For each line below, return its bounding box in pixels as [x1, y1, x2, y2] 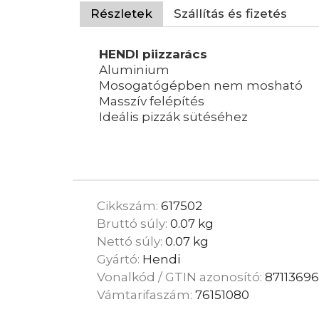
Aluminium [99, 62, 172, 77]
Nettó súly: [97, 234, 166, 249]
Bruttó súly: [97, 216, 171, 231]
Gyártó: [97, 251, 143, 266]
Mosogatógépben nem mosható [99, 78, 303, 93]
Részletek [90, 6, 152, 21]
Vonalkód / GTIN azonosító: [97, 269, 266, 284]
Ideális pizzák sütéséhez [99, 109, 248, 124]
